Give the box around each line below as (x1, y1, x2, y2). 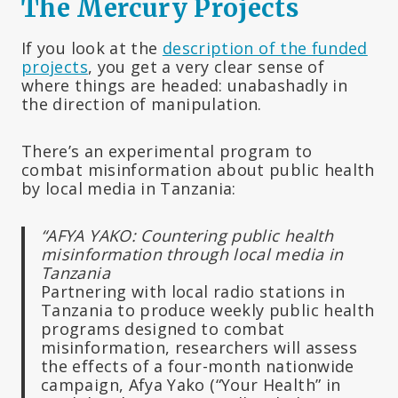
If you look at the (21, 37, 163, 60)
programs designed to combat (41, 318, 285, 340)
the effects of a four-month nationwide (41, 355, 354, 378)
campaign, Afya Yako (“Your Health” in (41, 374, 341, 396)
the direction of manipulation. (21, 93, 262, 115)
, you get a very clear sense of (87, 56, 325, 78)
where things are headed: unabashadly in (21, 75, 348, 97)
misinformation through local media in (41, 243, 344, 266)
